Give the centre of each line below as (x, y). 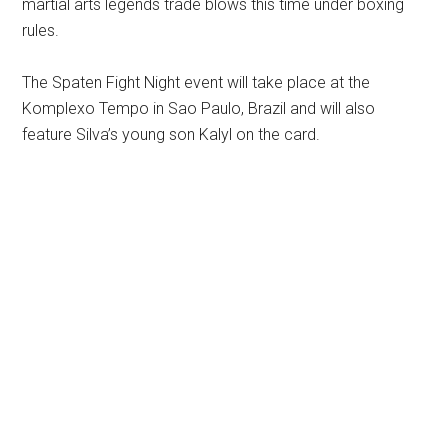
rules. (41, 31)
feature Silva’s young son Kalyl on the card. (171, 135)
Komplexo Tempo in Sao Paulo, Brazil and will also (199, 109)
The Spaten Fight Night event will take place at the (196, 83)
